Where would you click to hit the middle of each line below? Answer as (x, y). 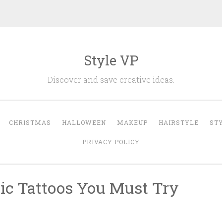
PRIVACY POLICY (111, 142)
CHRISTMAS (30, 122)
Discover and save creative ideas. (111, 80)
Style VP (111, 60)
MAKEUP (132, 122)
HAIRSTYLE (179, 122)
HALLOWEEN (84, 122)
